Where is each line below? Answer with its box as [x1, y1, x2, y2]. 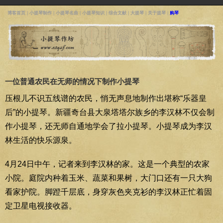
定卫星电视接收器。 [5, 201, 77, 210]
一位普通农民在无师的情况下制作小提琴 [5, 77, 139, 86]
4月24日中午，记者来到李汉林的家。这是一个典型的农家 [5, 159, 210, 168]
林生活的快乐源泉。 [5, 135, 77, 144]
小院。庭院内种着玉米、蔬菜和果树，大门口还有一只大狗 [5, 173, 212, 182]
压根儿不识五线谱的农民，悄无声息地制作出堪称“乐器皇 [5, 94, 207, 103]
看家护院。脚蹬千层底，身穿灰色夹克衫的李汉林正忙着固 [5, 187, 212, 196]
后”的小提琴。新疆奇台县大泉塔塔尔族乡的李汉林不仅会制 [5, 108, 215, 116]
